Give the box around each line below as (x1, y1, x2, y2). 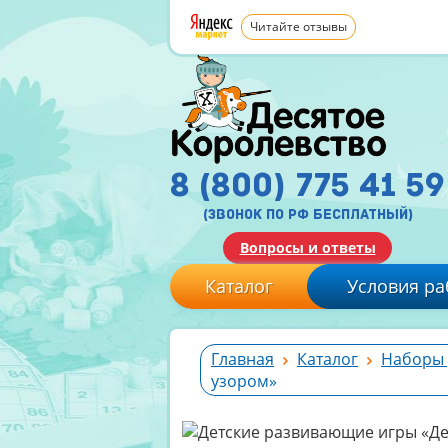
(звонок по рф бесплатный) (202, 206, 413, 223)
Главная (211, 348, 274, 370)
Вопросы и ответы (239, 238, 376, 257)
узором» (211, 370, 277, 392)
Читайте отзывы (250, 18, 347, 35)
